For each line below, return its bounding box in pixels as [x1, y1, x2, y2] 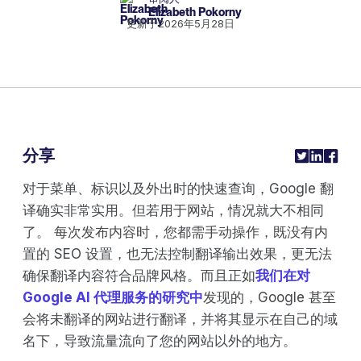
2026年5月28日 [158, 16, 234, 30]
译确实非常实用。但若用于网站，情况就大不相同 [23, 201, 324, 218]
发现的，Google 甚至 [203, 288, 336, 305]
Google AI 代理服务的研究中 [23, 288, 203, 305]
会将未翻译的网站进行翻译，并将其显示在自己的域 [23, 310, 338, 327]
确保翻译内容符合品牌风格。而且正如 [23, 267, 255, 284]
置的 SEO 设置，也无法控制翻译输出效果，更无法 [23, 245, 332, 262]
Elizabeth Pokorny [147, 6, 242, 19]
